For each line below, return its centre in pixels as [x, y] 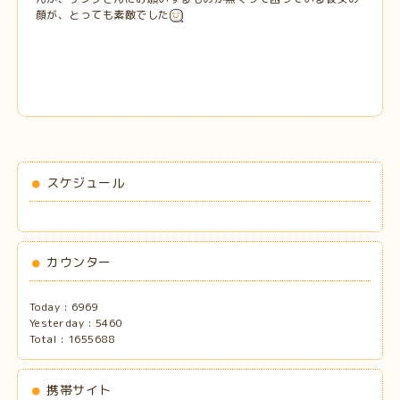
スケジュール [86, 182]
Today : [50, 306]
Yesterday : [62, 322]
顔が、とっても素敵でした [102, 14]
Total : [48, 338]
